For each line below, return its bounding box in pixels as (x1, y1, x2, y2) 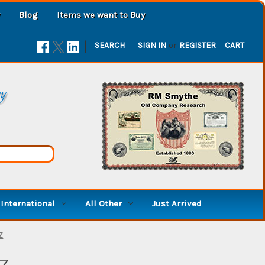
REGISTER (179, 40, 216, 50)
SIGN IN (138, 40, 167, 50)
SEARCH (95, 40, 125, 50)
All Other (85, 198, 122, 209)
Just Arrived (151, 198, 202, 209)
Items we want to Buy (57, 9, 145, 20)
